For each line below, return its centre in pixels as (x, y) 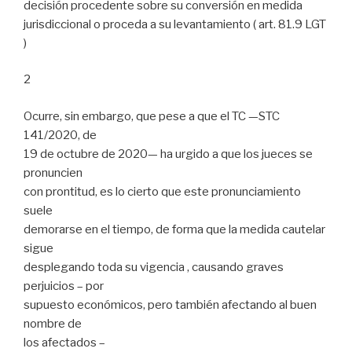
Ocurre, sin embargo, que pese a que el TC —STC (152, 116)
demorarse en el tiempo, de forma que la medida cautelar (174, 229)
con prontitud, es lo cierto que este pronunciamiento (162, 191)
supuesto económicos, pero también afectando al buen (170, 304)
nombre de (53, 323)
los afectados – (64, 342)
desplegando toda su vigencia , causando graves (154, 267)
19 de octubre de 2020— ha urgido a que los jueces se (168, 154)
